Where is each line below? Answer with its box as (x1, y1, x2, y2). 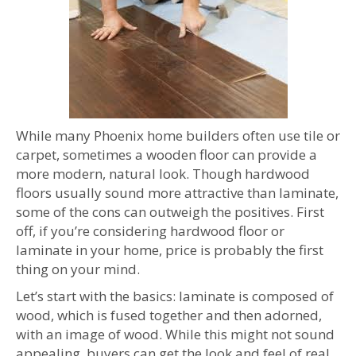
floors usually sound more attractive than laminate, (16, 184, 339, 202)
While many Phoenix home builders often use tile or (16, 126, 340, 145)
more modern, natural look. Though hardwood (16, 164, 310, 183)
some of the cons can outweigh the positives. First (16, 203, 324, 221)
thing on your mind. (16, 260, 140, 278)
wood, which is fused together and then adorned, (16, 306, 322, 324)
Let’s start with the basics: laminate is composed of (16, 287, 334, 305)
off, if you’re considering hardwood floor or (16, 222, 284, 240)
